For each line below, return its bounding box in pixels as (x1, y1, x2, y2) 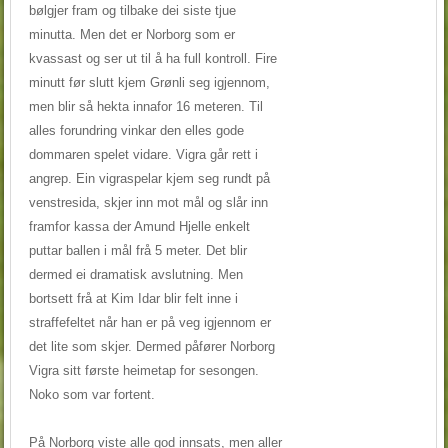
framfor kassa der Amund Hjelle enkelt (28, 218, 250, 234)
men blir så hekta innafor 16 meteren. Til (28, 98, 263, 114)
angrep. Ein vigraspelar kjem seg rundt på (28, 170, 270, 186)
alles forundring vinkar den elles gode (28, 122, 244, 138)
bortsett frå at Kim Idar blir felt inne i (28, 290, 238, 306)
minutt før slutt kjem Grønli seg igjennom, (28, 74, 270, 90)
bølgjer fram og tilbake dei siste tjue (28, 2, 236, 18)
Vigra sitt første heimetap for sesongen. (28, 362, 259, 378)
